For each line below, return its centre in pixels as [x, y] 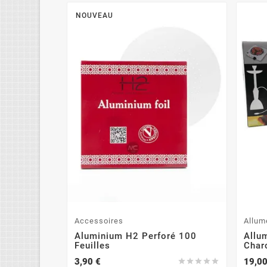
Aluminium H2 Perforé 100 [136, 236]
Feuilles [93, 245]
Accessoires [99, 221]
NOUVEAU [95, 16]
